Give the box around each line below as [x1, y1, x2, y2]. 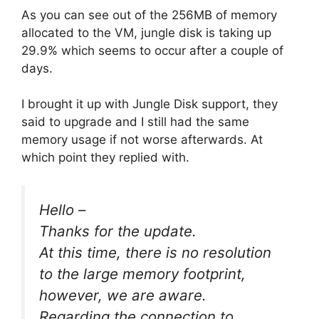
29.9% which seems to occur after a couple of [21, 43, 283, 58]
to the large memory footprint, [39, 264, 246, 283]
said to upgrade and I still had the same [21, 115, 249, 129]
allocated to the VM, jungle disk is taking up [21, 25, 271, 40]
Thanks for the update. [39, 221, 197, 240]
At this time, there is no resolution [39, 243, 271, 261]
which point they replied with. [21, 150, 189, 164]
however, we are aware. [39, 286, 206, 304]
